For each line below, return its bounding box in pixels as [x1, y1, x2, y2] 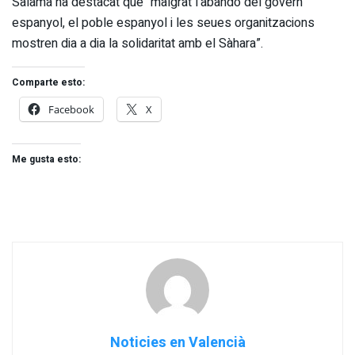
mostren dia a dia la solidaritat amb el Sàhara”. [12, 33, 263, 53]
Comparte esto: [12, 74, 85, 90]
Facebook [48, 101, 94, 116]
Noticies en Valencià [109, 331, 246, 353]
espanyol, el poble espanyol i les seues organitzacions [12, 13, 315, 32]
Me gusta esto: [12, 151, 81, 166]
